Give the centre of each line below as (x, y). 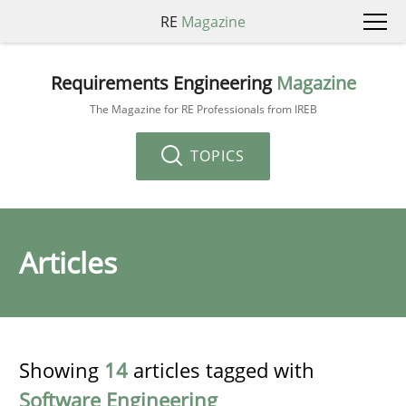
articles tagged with (221, 370)
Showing (62, 370)
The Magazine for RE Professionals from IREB (203, 109)
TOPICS (215, 155)
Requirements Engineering (163, 82)
